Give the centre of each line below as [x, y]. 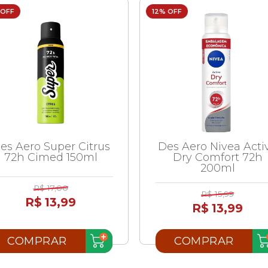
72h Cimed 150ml [51, 157]
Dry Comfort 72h [217, 157]
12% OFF [167, 11]
